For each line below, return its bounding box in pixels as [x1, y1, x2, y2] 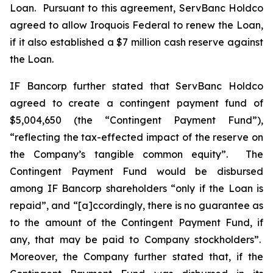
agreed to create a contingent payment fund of [10, 97, 263, 109]
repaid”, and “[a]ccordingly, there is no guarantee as [10, 199, 263, 211]
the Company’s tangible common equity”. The [10, 148, 263, 160]
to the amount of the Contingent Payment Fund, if [10, 216, 263, 229]
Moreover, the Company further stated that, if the [10, 250, 263, 263]
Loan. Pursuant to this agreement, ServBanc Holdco [10, 2, 263, 14]
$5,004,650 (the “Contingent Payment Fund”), [10, 114, 263, 126]
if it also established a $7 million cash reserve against [10, 36, 263, 48]
